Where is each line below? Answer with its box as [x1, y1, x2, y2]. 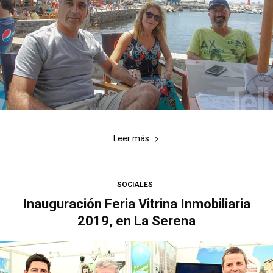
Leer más [113, 133, 149, 144]
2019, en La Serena [77, 213, 196, 229]
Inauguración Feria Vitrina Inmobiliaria [23, 196, 250, 212]
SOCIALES [117, 180, 153, 190]
